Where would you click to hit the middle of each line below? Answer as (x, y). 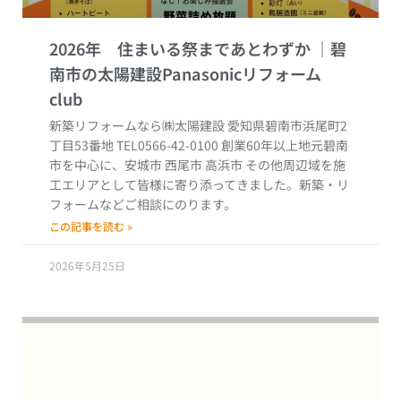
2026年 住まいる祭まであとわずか (182, 49)
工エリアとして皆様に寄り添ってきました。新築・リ (199, 185)
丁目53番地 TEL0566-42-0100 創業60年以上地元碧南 (199, 145)
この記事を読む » (91, 226)
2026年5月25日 (87, 266)
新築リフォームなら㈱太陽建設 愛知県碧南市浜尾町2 (198, 126)
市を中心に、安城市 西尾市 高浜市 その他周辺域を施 (197, 165)
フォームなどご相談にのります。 (143, 205)
